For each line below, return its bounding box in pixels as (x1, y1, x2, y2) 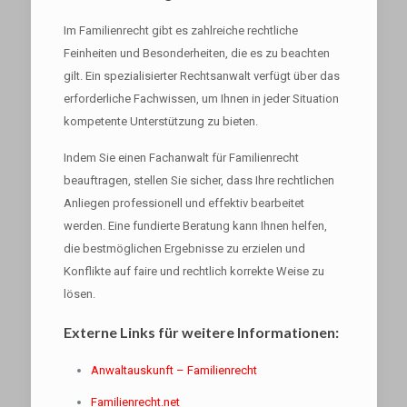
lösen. (63, 287, 95, 301)
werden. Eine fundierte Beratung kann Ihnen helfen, (63, 219, 327, 233)
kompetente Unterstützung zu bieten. (63, 114, 258, 128)
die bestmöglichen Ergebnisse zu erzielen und (63, 242, 305, 255)
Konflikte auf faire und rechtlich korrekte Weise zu (63, 264, 324, 278)
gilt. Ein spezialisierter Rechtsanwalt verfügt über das (63, 69, 340, 83)
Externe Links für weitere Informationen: (63, 323, 339, 341)
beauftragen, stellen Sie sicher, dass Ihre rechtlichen (63, 174, 334, 187)
